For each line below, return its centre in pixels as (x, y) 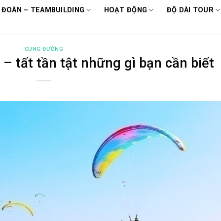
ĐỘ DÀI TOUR (190, 10)
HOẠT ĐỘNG (126, 10)
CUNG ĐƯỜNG (44, 49)
